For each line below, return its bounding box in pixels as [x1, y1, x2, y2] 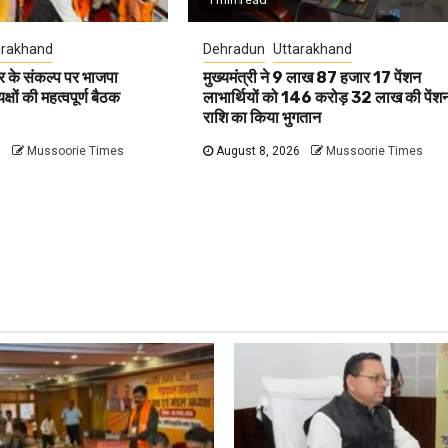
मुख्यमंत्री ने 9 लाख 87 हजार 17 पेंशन [203, 67, 422, 87]
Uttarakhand [273, 40, 353, 57]
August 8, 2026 [213, 143, 301, 158]
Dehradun [203, 40, 266, 57]
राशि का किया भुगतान [203, 107, 322, 127]
